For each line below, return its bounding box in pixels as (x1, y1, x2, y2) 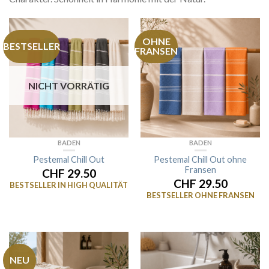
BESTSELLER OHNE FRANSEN (146, 190, 255, 201)
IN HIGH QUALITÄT (58, 180, 128, 190)
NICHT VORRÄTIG (28, 79, 109, 91)
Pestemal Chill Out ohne (154, 154, 247, 165)
